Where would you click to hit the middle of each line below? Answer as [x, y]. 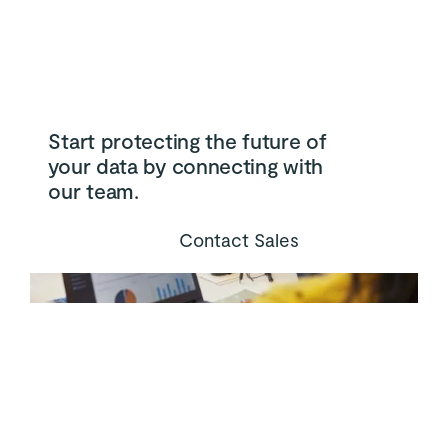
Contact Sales [238, 239]
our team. [93, 190]
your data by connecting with [186, 165]
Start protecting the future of [187, 140]
